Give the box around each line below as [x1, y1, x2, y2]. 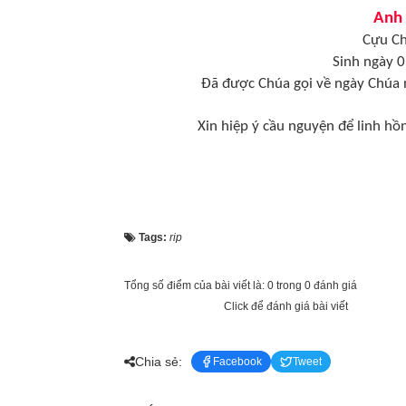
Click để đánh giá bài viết [224, 300, 348, 313]
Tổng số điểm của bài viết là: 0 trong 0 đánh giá [124, 279, 357, 292]
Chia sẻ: [135, 353, 182, 369]
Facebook [213, 355, 262, 368]
